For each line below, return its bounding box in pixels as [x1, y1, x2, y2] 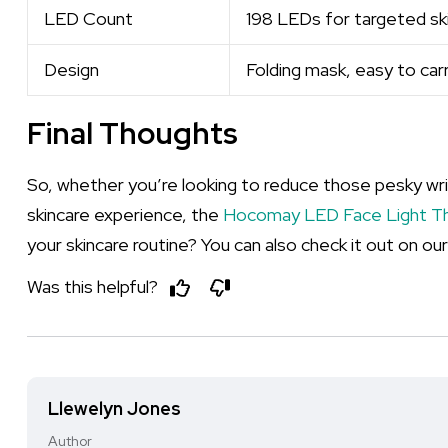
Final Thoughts [27, 113, 238, 153]
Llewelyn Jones [48, 397, 181, 420]
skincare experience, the [27, 203, 223, 226]
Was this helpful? [27, 274, 162, 298]
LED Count [44, 7, 133, 30]
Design [44, 58, 99, 81]
